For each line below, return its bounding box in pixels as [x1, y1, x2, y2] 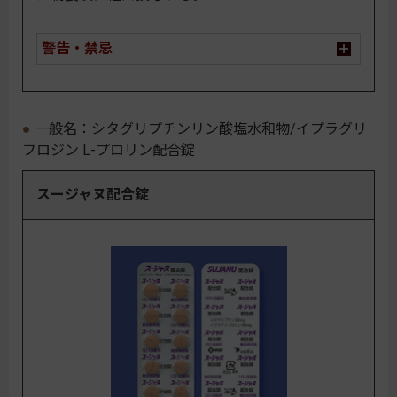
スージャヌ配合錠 [36, 186, 149, 204]
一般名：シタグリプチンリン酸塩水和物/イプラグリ [35, 121, 367, 138]
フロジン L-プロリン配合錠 [22, 142, 195, 160]
